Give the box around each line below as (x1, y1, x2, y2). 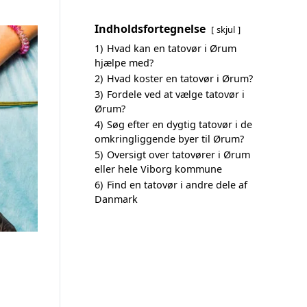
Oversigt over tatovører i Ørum (107, 148, 250, 161)
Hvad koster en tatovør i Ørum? (107, 72, 253, 85)
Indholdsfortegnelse (95, 21, 206, 36)
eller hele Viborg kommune (95, 162, 222, 175)
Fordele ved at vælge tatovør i (107, 88, 245, 101)
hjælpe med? (95, 56, 153, 69)
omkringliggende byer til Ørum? (95, 132, 244, 145)
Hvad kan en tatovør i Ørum (107, 42, 236, 55)
